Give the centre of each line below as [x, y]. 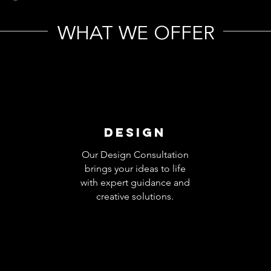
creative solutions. [135, 196]
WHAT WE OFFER [136, 34]
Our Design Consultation [135, 154]
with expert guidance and [135, 182]
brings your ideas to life [135, 168]
